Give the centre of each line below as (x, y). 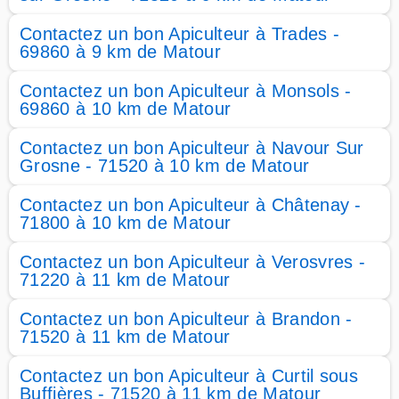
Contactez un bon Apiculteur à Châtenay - (191, 205)
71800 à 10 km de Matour (126, 223)
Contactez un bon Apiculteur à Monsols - (186, 91)
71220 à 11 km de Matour (125, 280)
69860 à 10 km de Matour (126, 109)
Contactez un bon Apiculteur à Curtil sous (189, 376)
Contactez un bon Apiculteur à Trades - (180, 34)
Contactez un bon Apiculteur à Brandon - (186, 319)
